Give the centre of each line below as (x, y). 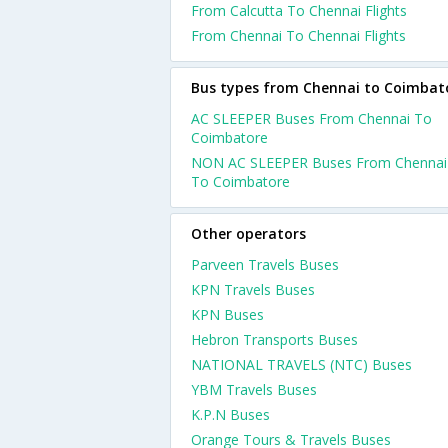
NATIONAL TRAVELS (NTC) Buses (301, 364)
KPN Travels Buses (253, 289)
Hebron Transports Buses (274, 339)
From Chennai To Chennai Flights (298, 35)
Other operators (248, 233)
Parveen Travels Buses (265, 264)
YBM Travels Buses (254, 389)
